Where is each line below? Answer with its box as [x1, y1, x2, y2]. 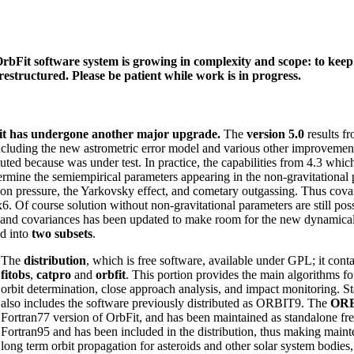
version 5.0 [247, 127, 307, 141]
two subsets [32, 227, 92, 241]
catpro [36, 268, 71, 282]
